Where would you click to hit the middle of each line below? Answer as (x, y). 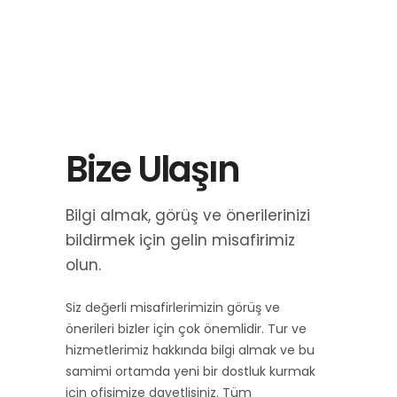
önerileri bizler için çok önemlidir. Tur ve (186, 329)
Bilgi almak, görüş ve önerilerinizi (188, 215)
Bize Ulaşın (152, 169)
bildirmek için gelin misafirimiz (180, 240)
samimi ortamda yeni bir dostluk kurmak (191, 371)
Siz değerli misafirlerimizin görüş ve (173, 307)
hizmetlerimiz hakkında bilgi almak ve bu (190, 350)
